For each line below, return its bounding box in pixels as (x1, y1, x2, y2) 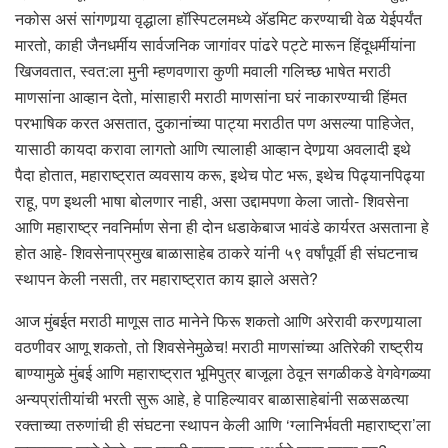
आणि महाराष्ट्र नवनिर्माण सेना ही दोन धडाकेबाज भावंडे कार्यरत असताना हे (15, 214, 429, 238)
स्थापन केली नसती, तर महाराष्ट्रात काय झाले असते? (15, 266, 318, 290)
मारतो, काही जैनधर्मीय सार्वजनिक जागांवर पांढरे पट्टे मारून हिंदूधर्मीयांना (15, 32, 416, 56)
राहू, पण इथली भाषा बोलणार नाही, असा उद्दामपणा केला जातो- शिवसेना (15, 188, 409, 212)
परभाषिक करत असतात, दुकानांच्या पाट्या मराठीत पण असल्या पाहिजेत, (15, 110, 414, 134)
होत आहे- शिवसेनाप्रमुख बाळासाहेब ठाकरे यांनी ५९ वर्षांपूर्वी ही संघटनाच (15, 240, 418, 264)
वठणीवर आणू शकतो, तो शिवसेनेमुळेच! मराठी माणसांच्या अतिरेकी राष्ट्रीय (15, 334, 423, 358)
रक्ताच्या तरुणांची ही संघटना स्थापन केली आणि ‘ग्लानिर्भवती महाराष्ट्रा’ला (15, 412, 431, 436)
